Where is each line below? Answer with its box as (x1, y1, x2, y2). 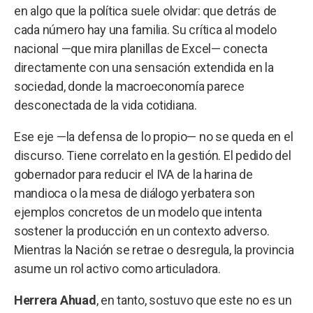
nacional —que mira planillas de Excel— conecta (14, 41, 268, 56)
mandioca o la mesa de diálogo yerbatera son (14, 185, 255, 201)
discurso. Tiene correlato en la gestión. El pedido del (14, 147, 291, 163)
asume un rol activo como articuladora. (14, 261, 221, 276)
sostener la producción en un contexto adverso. (14, 223, 270, 238)
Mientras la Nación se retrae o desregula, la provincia (14, 242, 294, 257)
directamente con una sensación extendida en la (14, 59, 274, 75)
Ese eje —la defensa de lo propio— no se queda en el (14, 129, 293, 144)
